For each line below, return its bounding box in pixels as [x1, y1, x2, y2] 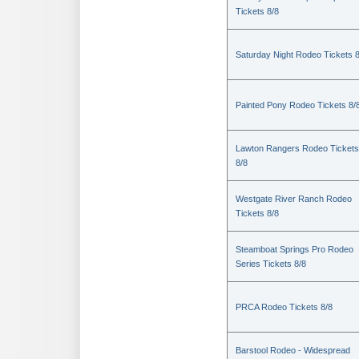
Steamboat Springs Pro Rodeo [236, 244, 353, 254]
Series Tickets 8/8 [236, 259, 306, 268]
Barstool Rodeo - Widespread [236, 345, 350, 355]
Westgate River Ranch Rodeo [236, 194, 352, 204]
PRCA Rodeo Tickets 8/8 [236, 302, 333, 312]
